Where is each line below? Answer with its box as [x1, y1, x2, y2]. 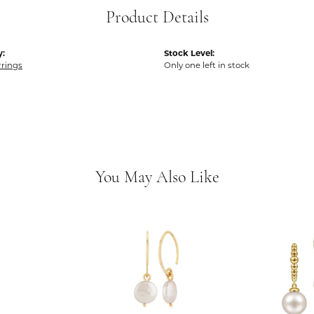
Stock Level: [164, 48, 214, 58]
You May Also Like [95, 170, 219, 186]
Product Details [105, 10, 209, 27]
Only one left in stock [164, 60, 250, 70]
